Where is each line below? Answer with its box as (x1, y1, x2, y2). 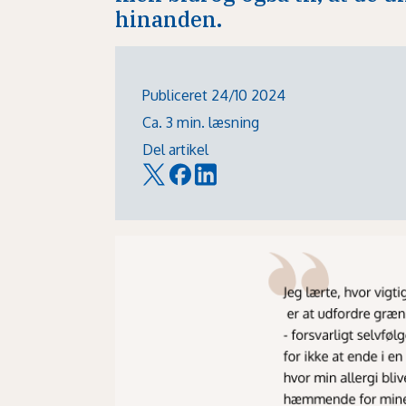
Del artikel (142, 140, 209, 159)
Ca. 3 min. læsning (142, 112, 260, 131)
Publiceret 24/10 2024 (142, 85, 286, 104)
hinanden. (115, 5, 222, 34)
